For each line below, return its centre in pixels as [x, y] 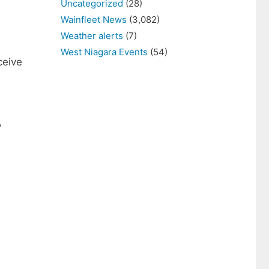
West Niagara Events [104, 52]
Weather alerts [92, 36]
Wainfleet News [94, 20]
